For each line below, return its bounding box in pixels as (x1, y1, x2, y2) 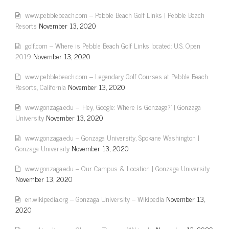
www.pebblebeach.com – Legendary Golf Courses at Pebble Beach (25, 70, 208, 82)
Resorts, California (15, 81, 66, 93)
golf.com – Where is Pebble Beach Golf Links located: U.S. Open (25, 39, 200, 51)
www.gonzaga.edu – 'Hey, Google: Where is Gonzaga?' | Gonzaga (25, 101, 201, 112)
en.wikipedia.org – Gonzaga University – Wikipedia (25, 193, 164, 204)
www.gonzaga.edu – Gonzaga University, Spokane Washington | (25, 131, 199, 143)
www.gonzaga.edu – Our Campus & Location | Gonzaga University (25, 162, 210, 174)
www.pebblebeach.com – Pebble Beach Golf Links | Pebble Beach (25, 9, 204, 20)
